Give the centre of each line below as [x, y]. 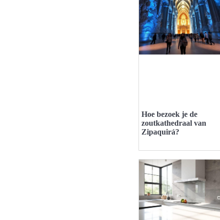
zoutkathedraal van [174, 123]
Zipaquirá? [160, 132]
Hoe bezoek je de [169, 114]
